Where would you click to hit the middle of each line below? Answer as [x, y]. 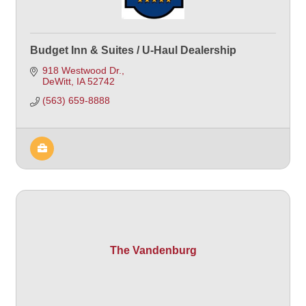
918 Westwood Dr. [82, 70]
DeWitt [56, 81]
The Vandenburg [153, 250]
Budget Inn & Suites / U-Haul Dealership [133, 50]
